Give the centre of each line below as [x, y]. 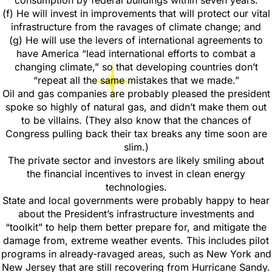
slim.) [136, 147]
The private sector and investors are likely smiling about [136, 160]
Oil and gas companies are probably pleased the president [136, 93]
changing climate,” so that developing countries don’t [136, 67]
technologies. [136, 187]
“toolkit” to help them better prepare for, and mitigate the [136, 227]
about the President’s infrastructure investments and [136, 214]
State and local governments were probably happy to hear [136, 200]
